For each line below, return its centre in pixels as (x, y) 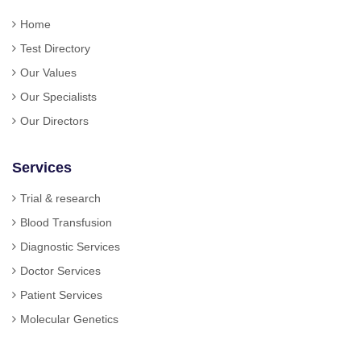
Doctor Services (60, 270)
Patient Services (61, 295)
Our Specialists (58, 96)
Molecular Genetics (69, 319)
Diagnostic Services (70, 246)
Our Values (48, 72)
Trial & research (60, 198)
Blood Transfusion (66, 222)
